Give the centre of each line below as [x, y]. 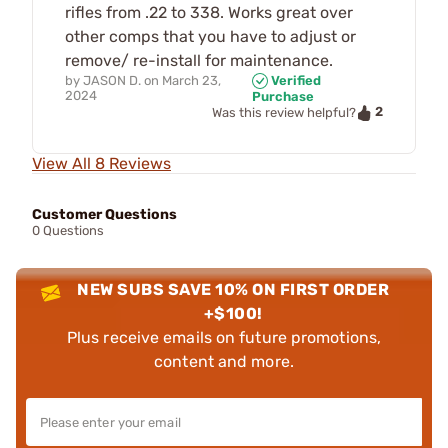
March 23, [191, 80]
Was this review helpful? [284, 113]
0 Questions [68, 230]
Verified [294, 80]
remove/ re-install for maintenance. [199, 60]
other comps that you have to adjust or [210, 36]
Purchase [282, 97]
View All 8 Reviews [101, 163]
